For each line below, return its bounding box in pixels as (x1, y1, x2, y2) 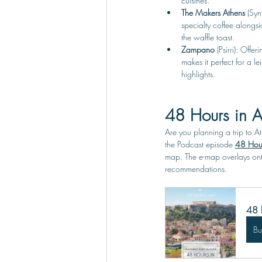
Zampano (181, 44, 217, 55)
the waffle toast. (181, 32, 235, 43)
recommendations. (165, 163, 227, 174)
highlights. (181, 68, 215, 80)
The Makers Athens (181, 7, 247, 18)
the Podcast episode (165, 139, 235, 150)
